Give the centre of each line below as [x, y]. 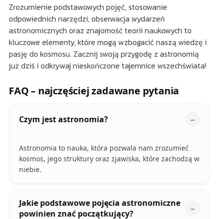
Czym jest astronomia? [63, 120]
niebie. [30, 170]
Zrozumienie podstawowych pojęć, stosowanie [88, 7]
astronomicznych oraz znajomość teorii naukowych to [100, 31]
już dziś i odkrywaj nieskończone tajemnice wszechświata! [107, 66]
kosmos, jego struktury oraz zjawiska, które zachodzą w [109, 159]
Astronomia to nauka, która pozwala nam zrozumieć [104, 148]
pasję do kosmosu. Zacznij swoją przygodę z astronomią [104, 54]
